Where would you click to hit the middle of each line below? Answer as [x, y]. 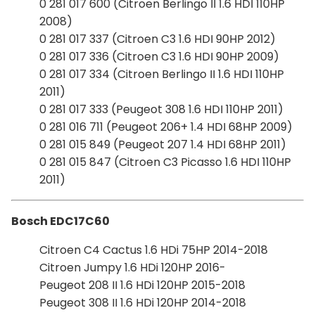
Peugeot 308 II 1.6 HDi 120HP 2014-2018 [143, 302]
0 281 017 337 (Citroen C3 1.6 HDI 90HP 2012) [157, 39]
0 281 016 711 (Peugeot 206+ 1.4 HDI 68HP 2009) [166, 127]
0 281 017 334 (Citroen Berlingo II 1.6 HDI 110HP [162, 74]
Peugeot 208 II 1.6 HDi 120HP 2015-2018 [142, 285]
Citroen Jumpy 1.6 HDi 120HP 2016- [133, 267]
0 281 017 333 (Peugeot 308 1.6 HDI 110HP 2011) [161, 109]
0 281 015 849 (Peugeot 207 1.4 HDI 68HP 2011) [163, 144]
